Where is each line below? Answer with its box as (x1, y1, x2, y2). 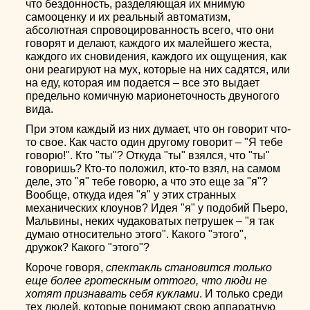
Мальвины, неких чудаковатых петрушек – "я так (26, 215, 275, 227)
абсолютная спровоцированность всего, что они (26, 24, 275, 36)
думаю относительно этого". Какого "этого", (26, 228, 247, 240)
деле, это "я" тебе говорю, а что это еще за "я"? (26, 176, 268, 188)
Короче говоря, (26, 262, 107, 273)
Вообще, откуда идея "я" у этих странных (26, 189, 237, 201)
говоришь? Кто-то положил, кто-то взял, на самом (26, 163, 281, 174)
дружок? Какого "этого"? (26, 241, 150, 253)
